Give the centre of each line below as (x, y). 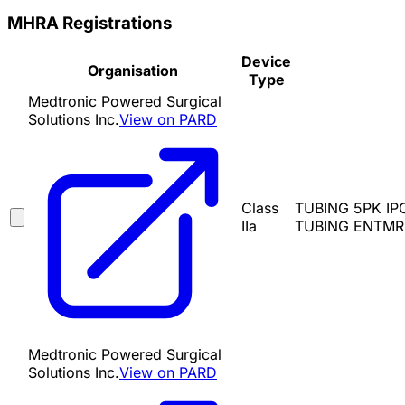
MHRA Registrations (89, 23)
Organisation (133, 71)
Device (266, 62)
